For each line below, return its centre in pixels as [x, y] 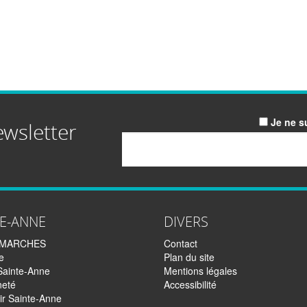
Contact [181, 244]
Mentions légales [200, 271]
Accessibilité [190, 285]
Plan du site [189, 257]
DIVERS [186, 222]
